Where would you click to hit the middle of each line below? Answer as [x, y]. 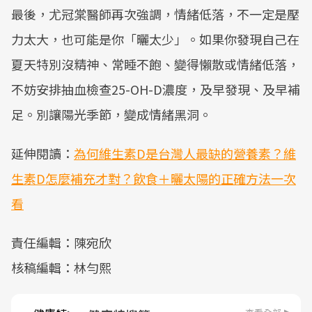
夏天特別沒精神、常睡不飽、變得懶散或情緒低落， [155, 64]
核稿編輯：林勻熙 [61, 267]
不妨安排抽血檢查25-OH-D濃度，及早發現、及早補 [156, 89]
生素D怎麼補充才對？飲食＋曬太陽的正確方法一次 [154, 178]
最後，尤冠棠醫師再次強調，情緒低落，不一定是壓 [155, 14]
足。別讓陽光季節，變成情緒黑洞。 [111, 114]
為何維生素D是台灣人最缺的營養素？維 [185, 153]
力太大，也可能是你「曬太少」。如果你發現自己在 [155, 39]
